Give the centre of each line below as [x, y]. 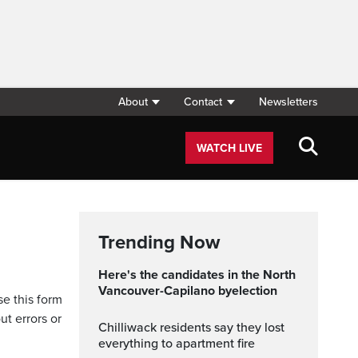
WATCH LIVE [229, 148]
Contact [203, 102]
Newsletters [288, 102]
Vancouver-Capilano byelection [188, 291]
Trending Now [159, 243]
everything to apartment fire [177, 344]
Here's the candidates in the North [103, 275]
